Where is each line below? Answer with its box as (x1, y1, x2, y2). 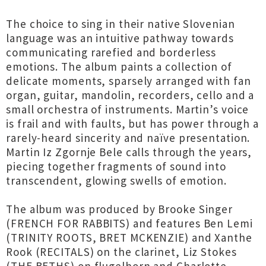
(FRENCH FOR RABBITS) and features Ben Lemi (6, 216, 253, 230)
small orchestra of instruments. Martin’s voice (6, 102, 249, 116)
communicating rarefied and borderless (6, 45, 217, 59)
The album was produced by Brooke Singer (6, 202, 233, 216)
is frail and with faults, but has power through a (6, 116, 259, 131)
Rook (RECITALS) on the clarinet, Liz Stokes (6, 245, 237, 259)
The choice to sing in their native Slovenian (6, 17, 235, 31)
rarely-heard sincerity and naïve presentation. (6, 131, 251, 145)
